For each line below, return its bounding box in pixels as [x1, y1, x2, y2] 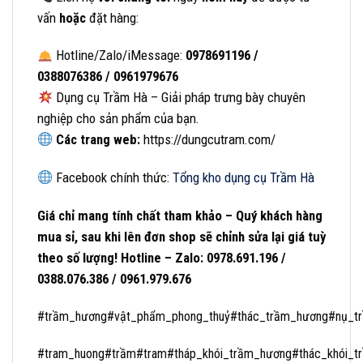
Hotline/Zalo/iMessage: [53, 47, 186, 64]
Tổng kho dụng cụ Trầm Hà [173, 169, 315, 186]
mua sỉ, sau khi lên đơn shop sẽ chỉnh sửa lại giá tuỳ [37, 228, 326, 245]
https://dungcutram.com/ [140, 131, 276, 148]
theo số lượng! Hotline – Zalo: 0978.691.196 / [37, 249, 286, 266]
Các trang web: [53, 131, 141, 148]
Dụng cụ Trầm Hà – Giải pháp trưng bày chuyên [53, 89, 306, 106]
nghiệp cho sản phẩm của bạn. [37, 110, 199, 127]
